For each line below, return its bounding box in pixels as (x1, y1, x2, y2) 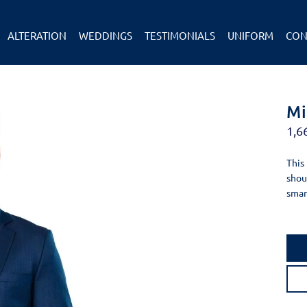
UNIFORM (227, 29, 273, 42)
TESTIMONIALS (144, 29, 215, 42)
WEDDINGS (78, 29, 132, 42)
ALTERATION (7, 29, 66, 42)
